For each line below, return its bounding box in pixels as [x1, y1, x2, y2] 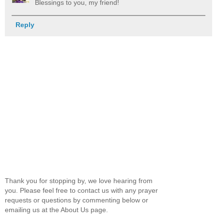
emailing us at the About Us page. [5, 205, 108, 214]
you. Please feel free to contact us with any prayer [5, 186, 158, 194]
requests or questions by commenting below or [5, 196, 148, 204]
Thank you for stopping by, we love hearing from [5, 176, 153, 185]
